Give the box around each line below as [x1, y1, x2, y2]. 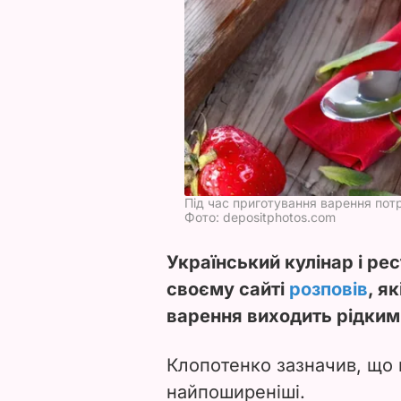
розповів [289, 277, 368, 300]
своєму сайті [166, 277, 289, 300]
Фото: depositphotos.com [184, 209, 336, 225]
